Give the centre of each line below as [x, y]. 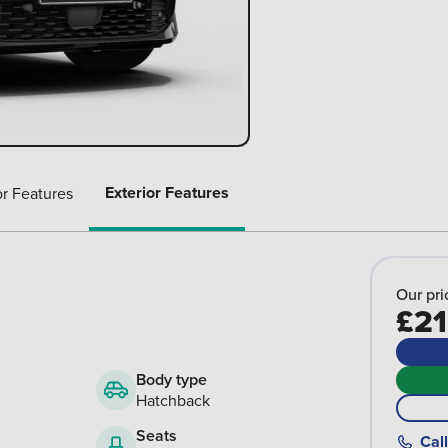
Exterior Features [167, 193]
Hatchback [173, 400]
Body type [171, 380]
